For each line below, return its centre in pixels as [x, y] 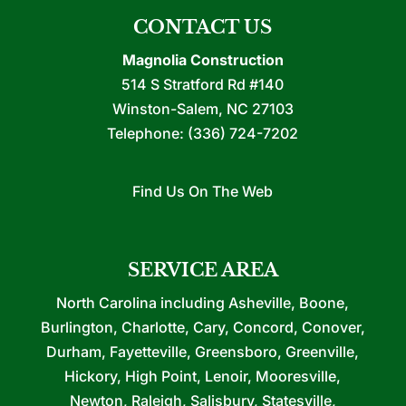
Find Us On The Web [203, 191]
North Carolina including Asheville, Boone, [203, 302]
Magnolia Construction [203, 59]
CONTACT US [203, 27]
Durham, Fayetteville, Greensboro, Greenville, [203, 351]
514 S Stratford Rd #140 [203, 84]
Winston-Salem [165, 108]
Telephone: [148, 133]
